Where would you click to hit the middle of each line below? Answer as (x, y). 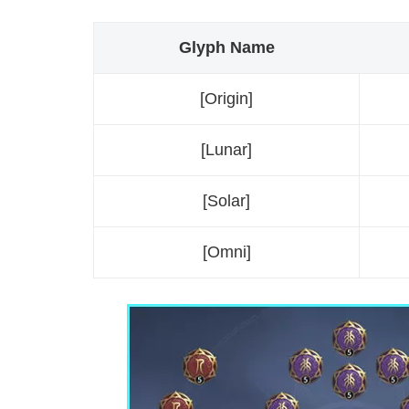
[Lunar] (226, 150)
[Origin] (226, 99)
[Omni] (226, 252)
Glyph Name (226, 48)
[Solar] (226, 201)
